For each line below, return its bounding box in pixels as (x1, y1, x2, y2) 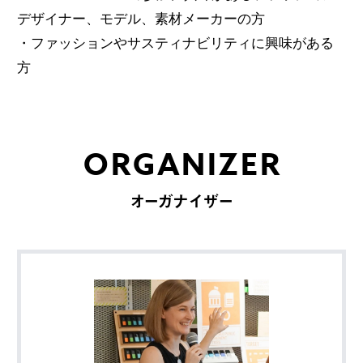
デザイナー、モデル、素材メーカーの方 (16, 11, 265, 28)
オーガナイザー (130, 190, 233, 212)
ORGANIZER (83, 143, 283, 189)
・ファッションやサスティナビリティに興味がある (16, 35, 334, 52)
